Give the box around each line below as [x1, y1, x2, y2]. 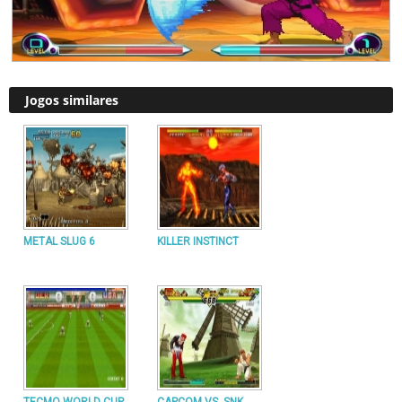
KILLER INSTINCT [157, 235, 239, 248]
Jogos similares [25, 92, 118, 109]
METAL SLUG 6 [23, 235, 95, 248]
